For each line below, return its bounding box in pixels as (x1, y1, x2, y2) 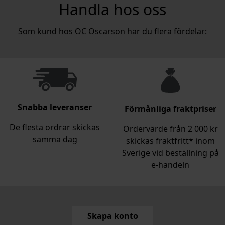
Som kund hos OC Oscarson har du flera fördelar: (18, 26, 207, 37)
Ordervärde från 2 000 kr (123, 123, 218, 135)
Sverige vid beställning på (122, 147, 219, 159)
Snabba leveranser (18, 101, 92, 113)
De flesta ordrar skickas (10, 121, 100, 133)
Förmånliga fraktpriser (124, 103, 216, 115)
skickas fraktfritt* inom (126, 135, 215, 147)
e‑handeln (151, 159, 189, 171)
